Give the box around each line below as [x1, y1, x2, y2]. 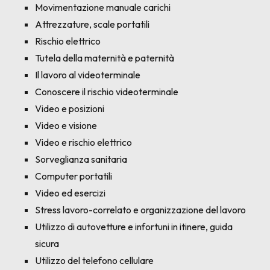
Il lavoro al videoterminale [35, 69, 140, 81]
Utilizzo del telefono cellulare [35, 254, 154, 266]
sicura [35, 237, 59, 250]
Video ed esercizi [35, 187, 105, 199]
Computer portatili [35, 170, 112, 182]
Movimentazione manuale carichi [35, 1, 171, 13]
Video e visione [35, 119, 97, 131]
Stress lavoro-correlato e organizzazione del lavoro [35, 204, 246, 216]
